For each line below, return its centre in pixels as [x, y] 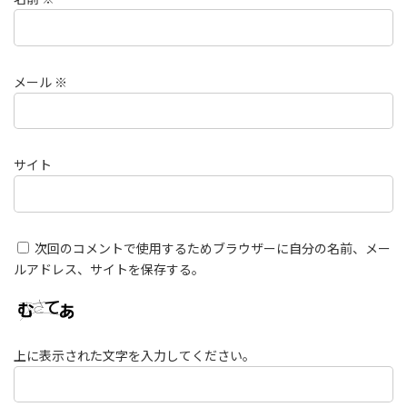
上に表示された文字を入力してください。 [134, 355]
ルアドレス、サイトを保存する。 [109, 269]
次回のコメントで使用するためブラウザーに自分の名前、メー [213, 248]
